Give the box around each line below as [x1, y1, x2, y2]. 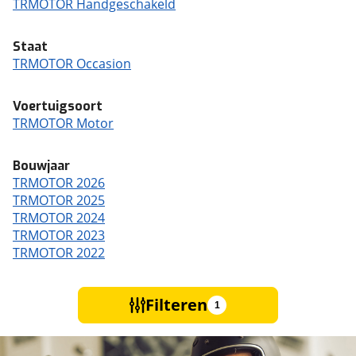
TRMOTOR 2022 [13, 244, 105, 261]
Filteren [145, 294, 207, 315]
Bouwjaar [13, 157, 70, 174]
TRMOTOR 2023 [13, 226, 105, 244]
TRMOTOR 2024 [13, 209, 105, 226]
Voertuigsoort [13, 98, 103, 114]
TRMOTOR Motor [13, 114, 114, 132]
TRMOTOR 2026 [13, 174, 105, 192]
